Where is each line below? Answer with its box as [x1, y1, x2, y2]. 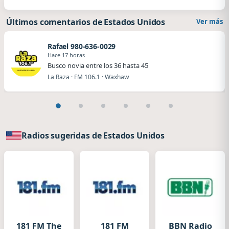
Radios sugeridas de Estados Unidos [21, 130, 165, 141]
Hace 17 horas [48, 51, 85, 59]
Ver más [196, 17, 223, 26]
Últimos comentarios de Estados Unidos [6, 16, 166, 28]
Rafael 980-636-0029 [48, 41, 116, 51]
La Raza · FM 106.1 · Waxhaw [48, 72, 129, 81]
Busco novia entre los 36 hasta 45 [48, 60, 148, 70]
